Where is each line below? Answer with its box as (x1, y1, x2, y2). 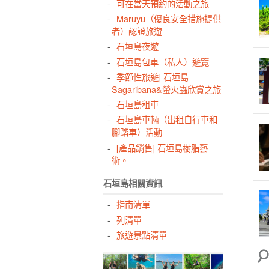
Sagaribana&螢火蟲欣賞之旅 (112, 82, 222, 95)
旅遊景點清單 (116, 228, 167, 241)
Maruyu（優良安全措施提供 (116, 11, 221, 25)
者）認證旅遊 (112, 24, 163, 37)
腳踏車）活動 (112, 125, 163, 139)
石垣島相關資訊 (103, 177, 162, 190)
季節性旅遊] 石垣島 (116, 70, 189, 83)
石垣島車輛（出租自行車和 (116, 113, 217, 126)
